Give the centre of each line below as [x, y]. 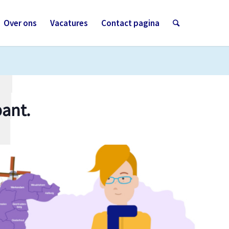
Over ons [20, 23]
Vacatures [69, 23]
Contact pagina [131, 23]
